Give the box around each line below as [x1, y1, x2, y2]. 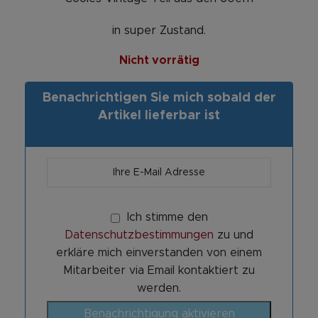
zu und [214, 229, 253, 241]
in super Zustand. [112, 25, 206, 37]
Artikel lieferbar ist [98, 109, 220, 123]
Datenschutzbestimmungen [65, 229, 214, 241]
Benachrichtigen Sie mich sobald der [42, 92, 276, 105]
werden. [137, 283, 181, 295]
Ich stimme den [123, 212, 208, 224]
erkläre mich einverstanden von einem [56, 247, 262, 259]
